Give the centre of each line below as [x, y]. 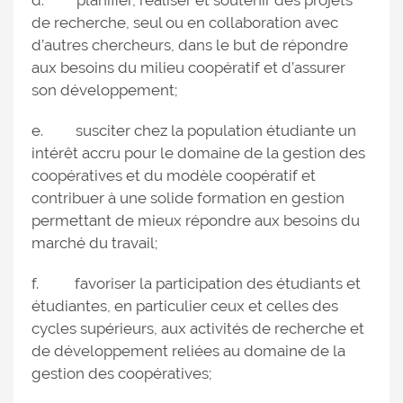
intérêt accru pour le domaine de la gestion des [198, 153]
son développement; [104, 90]
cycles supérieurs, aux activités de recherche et [198, 328]
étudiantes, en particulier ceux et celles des [185, 306]
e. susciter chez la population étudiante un [194, 130]
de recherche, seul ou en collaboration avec [185, 22]
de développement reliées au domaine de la [188, 351]
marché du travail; [94, 243]
